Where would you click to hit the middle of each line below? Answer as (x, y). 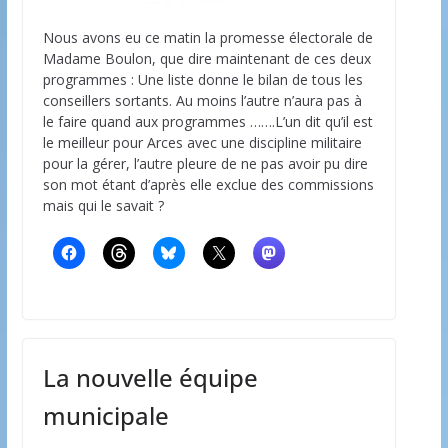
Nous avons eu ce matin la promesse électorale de (207, 37)
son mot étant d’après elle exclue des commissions (208, 184)
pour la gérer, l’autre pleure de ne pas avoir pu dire (205, 163)
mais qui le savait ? (103, 205)
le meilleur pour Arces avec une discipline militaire (202, 142)
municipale (105, 415)
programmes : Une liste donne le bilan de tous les (202, 79)
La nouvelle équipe (150, 377)
